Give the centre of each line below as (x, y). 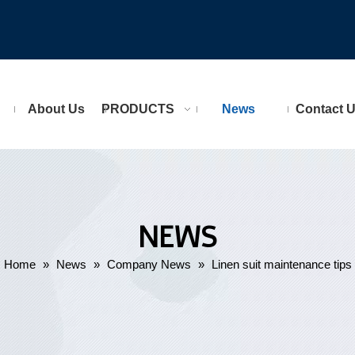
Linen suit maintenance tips (281, 264)
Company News (149, 264)
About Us (56, 109)
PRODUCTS (138, 109)
